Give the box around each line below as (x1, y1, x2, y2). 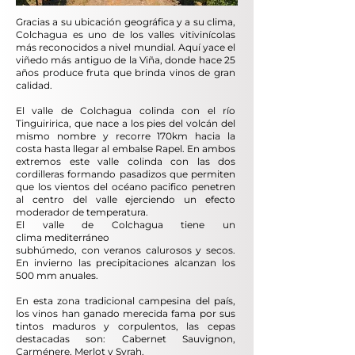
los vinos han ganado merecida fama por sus (16, 307, 235, 319)
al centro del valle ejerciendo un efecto (16, 193, 235, 205)
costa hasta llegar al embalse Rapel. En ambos (16, 142, 235, 155)
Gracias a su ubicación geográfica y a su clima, (16, 15, 235, 28)
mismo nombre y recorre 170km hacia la (16, 129, 235, 142)
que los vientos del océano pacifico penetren (16, 180, 235, 193)
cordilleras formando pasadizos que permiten (16, 167, 235, 180)
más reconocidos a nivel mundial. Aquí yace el (16, 40, 235, 53)
